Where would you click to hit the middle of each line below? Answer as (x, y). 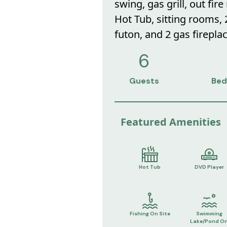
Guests (144, 81)
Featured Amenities (171, 122)
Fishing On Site (150, 214)
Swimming (209, 214)
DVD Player (209, 167)
